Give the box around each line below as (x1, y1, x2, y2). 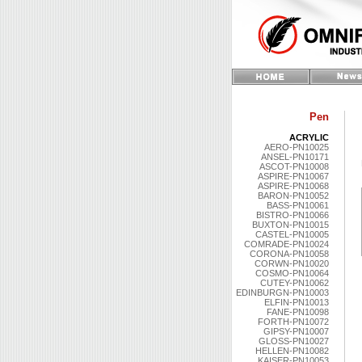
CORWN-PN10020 (255, 259, 329, 268)
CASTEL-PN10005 (255, 229, 329, 239)
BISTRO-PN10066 (256, 210, 329, 220)
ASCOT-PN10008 (259, 162, 329, 171)
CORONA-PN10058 (250, 249, 329, 259)
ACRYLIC (289, 133, 329, 142)
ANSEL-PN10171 (261, 152, 329, 162)
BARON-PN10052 (258, 191, 329, 200)
